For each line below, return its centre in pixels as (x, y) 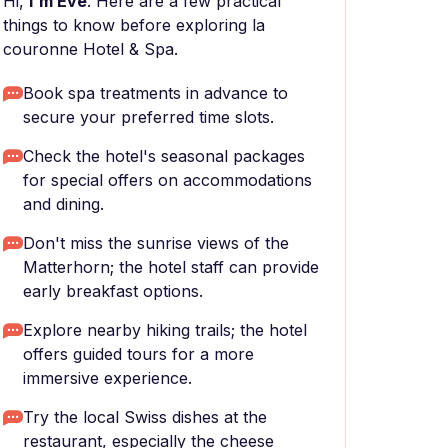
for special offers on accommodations (167, 180)
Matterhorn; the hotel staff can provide (171, 267)
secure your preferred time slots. (148, 117)
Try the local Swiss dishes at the (145, 417)
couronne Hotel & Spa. (90, 49)
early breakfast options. (113, 291)
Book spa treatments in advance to (155, 93)
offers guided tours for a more (138, 354)
